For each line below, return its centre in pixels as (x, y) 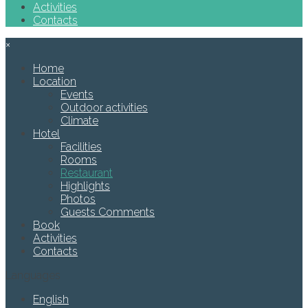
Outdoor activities (104, 108)
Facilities (81, 147)
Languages (33, 275)
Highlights (85, 186)
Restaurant (87, 173)
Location (55, 81)
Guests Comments (108, 212)
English (51, 299)
